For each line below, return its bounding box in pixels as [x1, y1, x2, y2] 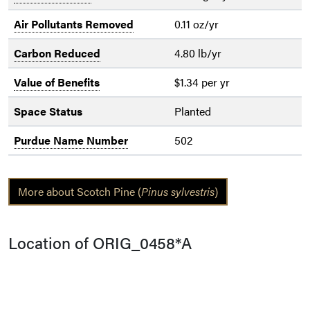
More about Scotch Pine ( [18, 183, 141, 200]
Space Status [14, 103, 82, 120]
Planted [174, 103, 211, 120]
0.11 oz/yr [174, 16, 219, 33]
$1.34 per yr [174, 74, 230, 91]
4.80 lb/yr [174, 45, 221, 62]
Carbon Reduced [14, 45, 100, 62]
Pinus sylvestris [141, 183, 215, 200]
